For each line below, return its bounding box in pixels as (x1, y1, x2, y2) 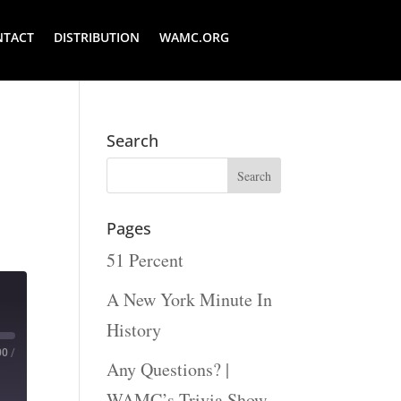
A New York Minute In (107, 286, 273, 311)
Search (107, 129, 159, 151)
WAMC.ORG (158, 28, 229, 46)
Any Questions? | (107, 356, 230, 381)
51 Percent (107, 247, 184, 272)
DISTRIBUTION (53, 28, 140, 46)
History (107, 317, 162, 342)
